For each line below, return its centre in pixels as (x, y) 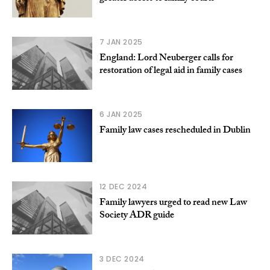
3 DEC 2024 (122, 259)
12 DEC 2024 (123, 187)
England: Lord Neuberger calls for (166, 59)
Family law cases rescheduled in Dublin (175, 131)
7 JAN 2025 (121, 42)
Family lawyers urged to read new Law (173, 204)
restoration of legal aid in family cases (171, 72)
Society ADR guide (137, 216)
